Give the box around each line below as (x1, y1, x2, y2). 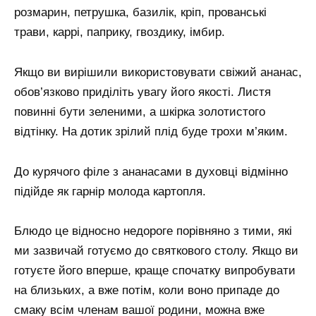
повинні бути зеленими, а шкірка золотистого (14, 104, 265, 119)
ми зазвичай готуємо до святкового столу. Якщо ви (14, 244, 298, 258)
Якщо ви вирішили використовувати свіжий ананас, (14, 65, 302, 79)
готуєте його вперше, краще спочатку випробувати (14, 264, 296, 278)
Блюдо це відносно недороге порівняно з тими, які (14, 224, 292, 238)
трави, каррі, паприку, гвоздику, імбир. (14, 25, 225, 39)
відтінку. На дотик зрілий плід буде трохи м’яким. (14, 124, 288, 138)
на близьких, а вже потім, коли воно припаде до (14, 284, 279, 298)
